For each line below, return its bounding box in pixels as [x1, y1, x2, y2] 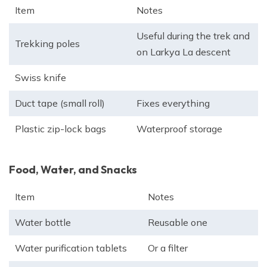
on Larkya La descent [136, 46, 231, 58]
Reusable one [148, 216, 207, 229]
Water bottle [15, 216, 71, 229]
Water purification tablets [15, 242, 127, 254]
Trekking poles [15, 38, 80, 50]
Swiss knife [15, 72, 66, 84]
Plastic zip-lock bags [15, 123, 106, 135]
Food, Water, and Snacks [9, 163, 137, 177]
